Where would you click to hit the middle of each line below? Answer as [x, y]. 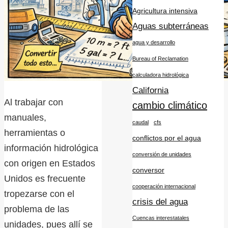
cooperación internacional [164, 186]
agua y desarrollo [154, 42]
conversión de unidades [162, 154]
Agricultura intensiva [165, 10]
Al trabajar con [34, 102]
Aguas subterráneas [170, 26]
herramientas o [35, 133]
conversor [148, 170]
